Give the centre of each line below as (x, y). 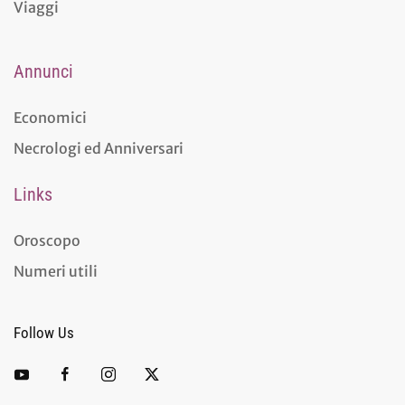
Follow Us (44, 332)
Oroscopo (47, 240)
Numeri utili (56, 271)
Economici (50, 117)
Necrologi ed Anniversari (99, 148)
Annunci (43, 71)
